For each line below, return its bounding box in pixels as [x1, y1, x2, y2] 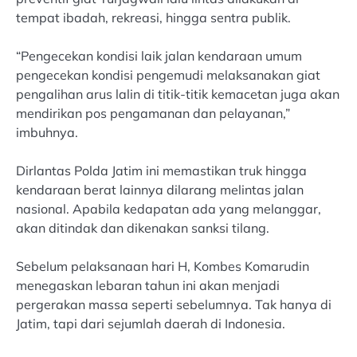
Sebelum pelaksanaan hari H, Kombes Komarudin [16, 258, 309, 275]
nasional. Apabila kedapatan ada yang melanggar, [16, 200, 321, 217]
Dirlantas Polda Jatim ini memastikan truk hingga [16, 162, 307, 178]
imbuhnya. [16, 124, 78, 140]
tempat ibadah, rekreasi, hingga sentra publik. [16, 9, 291, 25]
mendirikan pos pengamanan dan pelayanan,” [16, 104, 290, 121]
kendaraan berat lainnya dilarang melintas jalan [16, 181, 304, 198]
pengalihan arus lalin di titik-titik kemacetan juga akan [16, 85, 339, 102]
